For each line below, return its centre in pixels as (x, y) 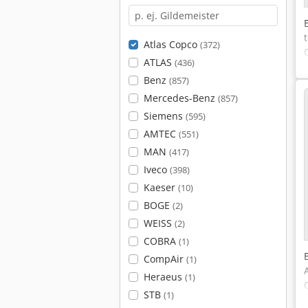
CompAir (165, 259)
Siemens (164, 116)
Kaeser (161, 187)
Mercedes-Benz (180, 98)
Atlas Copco (172, 44)
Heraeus (164, 277)
